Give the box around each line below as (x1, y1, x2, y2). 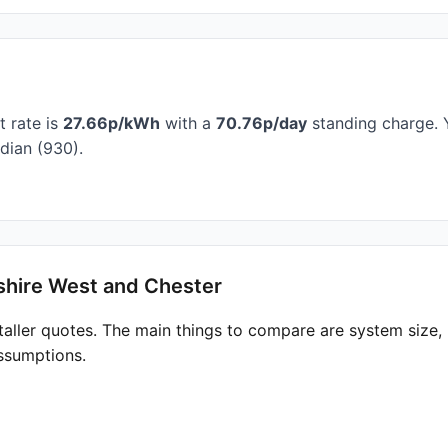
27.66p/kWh (63, 113, 160, 133)
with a (160, 113, 216, 133)
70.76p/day (216, 113, 307, 133)
